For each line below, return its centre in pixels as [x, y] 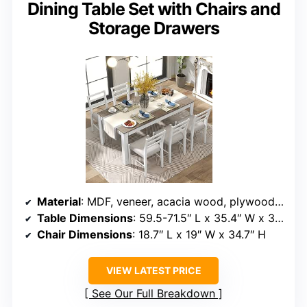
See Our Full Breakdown [153, 293]
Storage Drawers [153, 28]
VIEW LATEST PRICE [153, 270]
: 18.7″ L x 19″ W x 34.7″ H [199, 234]
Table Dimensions [85, 218]
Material [59, 201]
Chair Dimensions [85, 234]
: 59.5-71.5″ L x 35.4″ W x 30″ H [204, 218]
